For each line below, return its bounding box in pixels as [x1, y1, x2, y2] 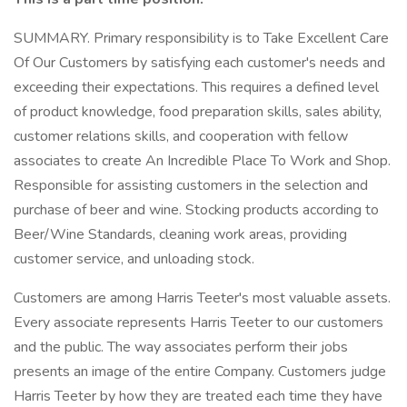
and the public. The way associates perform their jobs [14, 337, 348, 357]
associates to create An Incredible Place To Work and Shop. [14, 151, 391, 171]
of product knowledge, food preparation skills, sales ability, [14, 102, 382, 122]
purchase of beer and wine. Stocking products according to [14, 200, 379, 220]
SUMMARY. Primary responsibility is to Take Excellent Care [14, 28, 389, 48]
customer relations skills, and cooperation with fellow [14, 126, 348, 146]
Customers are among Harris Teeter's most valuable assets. [14, 288, 391, 308]
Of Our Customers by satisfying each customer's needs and [14, 53, 385, 73]
